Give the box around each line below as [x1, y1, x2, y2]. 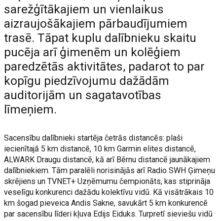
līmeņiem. [4, 103, 57, 116]
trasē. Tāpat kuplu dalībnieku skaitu [4, 31, 197, 45]
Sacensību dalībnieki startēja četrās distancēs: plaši [4, 133, 183, 143]
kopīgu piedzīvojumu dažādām [4, 74, 170, 88]
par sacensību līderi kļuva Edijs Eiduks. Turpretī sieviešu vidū [4, 209, 213, 219]
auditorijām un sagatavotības [4, 88, 162, 102]
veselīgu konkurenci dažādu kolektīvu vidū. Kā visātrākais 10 [4, 187, 214, 197]
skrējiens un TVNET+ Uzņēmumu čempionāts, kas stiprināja [4, 177, 211, 186]
